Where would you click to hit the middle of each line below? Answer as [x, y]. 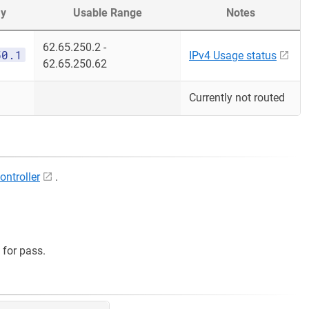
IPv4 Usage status [233, 56]
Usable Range [108, 13]
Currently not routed [237, 98]
